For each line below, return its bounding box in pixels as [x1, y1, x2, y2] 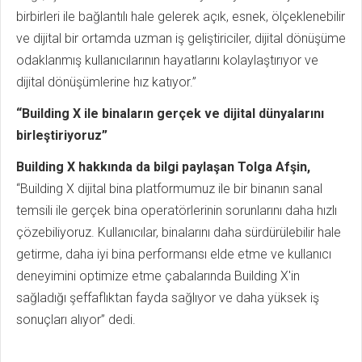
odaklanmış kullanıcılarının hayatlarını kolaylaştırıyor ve [16, 52, 318, 68]
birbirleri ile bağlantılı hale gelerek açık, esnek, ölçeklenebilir [16, 8, 345, 24]
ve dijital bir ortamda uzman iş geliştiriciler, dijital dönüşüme [16, 30, 346, 46]
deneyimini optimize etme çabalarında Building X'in [16, 267, 300, 284]
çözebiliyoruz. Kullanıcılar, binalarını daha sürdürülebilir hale [16, 224, 341, 240]
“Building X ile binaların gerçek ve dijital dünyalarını [16, 105, 324, 121]
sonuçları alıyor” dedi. [16, 311, 136, 327]
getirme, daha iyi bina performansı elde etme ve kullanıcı [16, 246, 331, 262]
